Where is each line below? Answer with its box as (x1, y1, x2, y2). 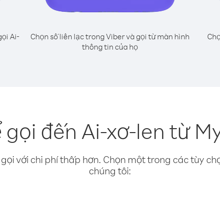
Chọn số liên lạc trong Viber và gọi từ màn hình (30, 31, 190, 41)
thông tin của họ (82, 42, 138, 52)
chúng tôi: (89, 165, 131, 177)
